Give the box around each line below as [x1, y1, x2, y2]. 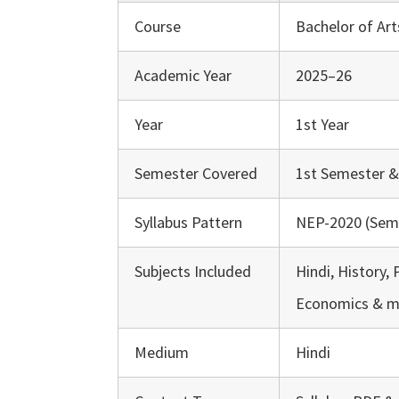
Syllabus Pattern [134, 212, 242, 232]
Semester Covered [134, 163, 257, 183]
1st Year [296, 114, 349, 134]
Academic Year [134, 65, 232, 85]
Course [134, 16, 181, 37]
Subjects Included [134, 261, 251, 281]
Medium [134, 342, 189, 362]
